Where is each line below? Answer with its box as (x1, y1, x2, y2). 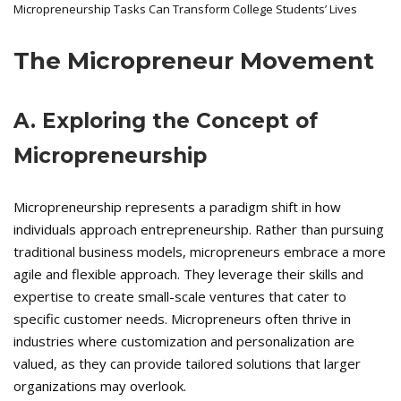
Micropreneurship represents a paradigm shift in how (13, 198, 341, 217)
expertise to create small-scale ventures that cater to (13, 287, 346, 306)
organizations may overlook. (13, 377, 186, 396)
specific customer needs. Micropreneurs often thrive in (13, 310, 351, 328)
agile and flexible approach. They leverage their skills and (13, 265, 363, 284)
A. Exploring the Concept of (13, 108, 318, 134)
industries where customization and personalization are (13, 332, 354, 351)
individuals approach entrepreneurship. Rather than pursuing (13, 220, 384, 239)
